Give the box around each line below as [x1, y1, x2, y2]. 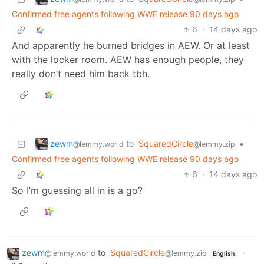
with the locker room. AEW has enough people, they [12, 54, 244, 66]
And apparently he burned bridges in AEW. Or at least [12, 39, 250, 52]
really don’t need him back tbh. [12, 68, 150, 80]
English [212, 250, 235, 258]
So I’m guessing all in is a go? [12, 184, 143, 197]
